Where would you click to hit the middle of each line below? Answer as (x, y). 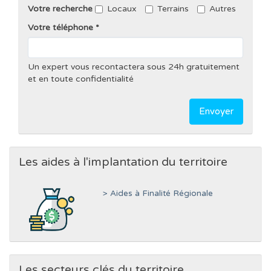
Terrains (173, 8)
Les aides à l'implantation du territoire (123, 162)
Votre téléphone (60, 27)
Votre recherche (60, 8)
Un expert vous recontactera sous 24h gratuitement (134, 67)
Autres (223, 8)
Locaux (122, 8)
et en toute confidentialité (81, 79)
